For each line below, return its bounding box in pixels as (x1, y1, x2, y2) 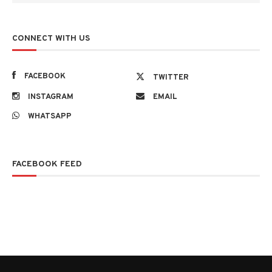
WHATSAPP (28, 112, 72, 122)
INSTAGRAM (28, 92, 73, 103)
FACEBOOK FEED (12, 159, 82, 170)
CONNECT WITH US (12, 33, 90, 44)
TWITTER (153, 73, 189, 83)
